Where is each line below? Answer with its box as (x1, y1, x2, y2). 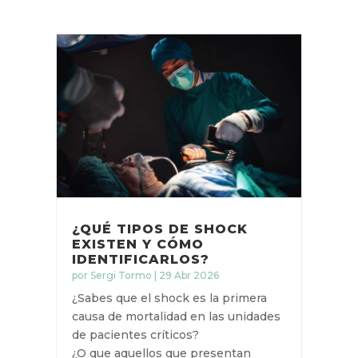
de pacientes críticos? (71, 328, 199, 343)
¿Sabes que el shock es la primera (71, 291, 267, 306)
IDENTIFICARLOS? (71, 252, 209, 268)
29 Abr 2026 (158, 269, 219, 282)
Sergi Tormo (89, 269, 152, 282)
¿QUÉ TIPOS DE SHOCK (71, 221, 248, 237)
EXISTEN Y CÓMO (71, 237, 204, 253)
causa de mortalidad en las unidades (71, 309, 280, 324)
